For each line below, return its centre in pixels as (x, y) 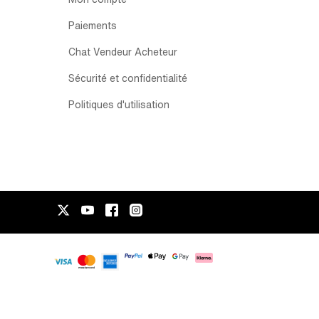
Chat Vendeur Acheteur (123, 52)
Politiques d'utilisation (119, 105)
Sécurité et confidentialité (128, 78)
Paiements (93, 26)
